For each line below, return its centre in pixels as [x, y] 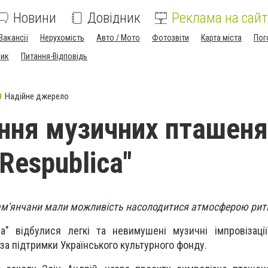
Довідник [114, 18]
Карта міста [221, 38]
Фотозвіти [170, 38]
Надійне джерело [37, 96]
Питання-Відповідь [54, 56]
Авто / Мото [118, 38]
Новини [35, 18]
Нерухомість [62, 38]
